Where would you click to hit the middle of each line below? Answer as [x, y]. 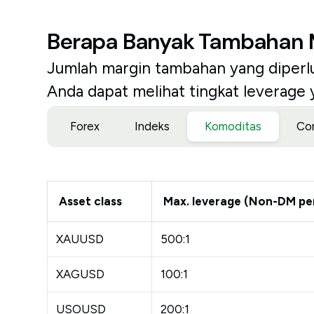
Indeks [152, 126]
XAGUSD [81, 274]
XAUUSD [80, 239]
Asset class [91, 201]
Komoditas [233, 126]
